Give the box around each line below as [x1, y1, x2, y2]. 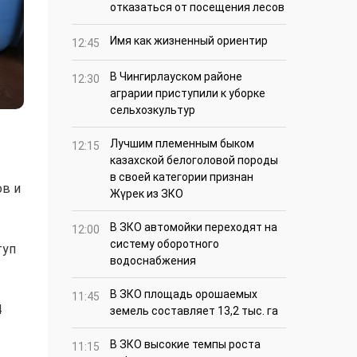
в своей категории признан [110, 171, 253, 184]
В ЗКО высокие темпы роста [110, 338, 261, 351]
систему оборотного [110, 237, 219, 251]
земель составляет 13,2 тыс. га [110, 304, 278, 318]
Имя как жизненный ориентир [110, 34, 268, 48]
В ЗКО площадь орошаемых [110, 288, 257, 301]
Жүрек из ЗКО [110, 187, 183, 201]
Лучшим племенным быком [110, 137, 254, 151]
